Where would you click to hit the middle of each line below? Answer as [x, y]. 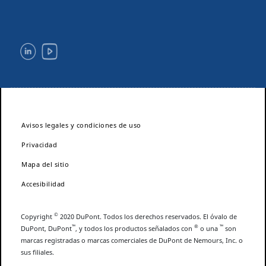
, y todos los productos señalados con [135, 228]
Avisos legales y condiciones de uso [81, 125]
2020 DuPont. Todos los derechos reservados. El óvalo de [148, 216]
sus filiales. [37, 252]
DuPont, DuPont [46, 228]
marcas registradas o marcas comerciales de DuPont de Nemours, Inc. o [132, 240]
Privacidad [39, 144]
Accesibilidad [43, 183]
